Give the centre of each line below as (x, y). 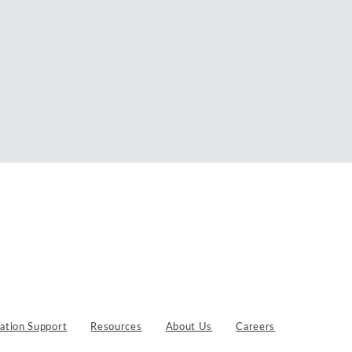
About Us (189, 327)
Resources (116, 327)
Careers (256, 327)
